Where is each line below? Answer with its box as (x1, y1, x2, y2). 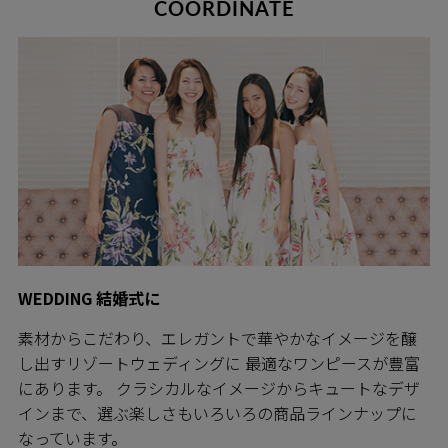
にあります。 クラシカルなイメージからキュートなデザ (18, 375, 420, 400)
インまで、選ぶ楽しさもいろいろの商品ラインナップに (18, 400, 417, 425)
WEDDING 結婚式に (18, 285, 160, 310)
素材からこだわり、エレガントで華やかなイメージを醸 (18, 325, 417, 350)
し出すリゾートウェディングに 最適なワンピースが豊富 (18, 350, 420, 375)
